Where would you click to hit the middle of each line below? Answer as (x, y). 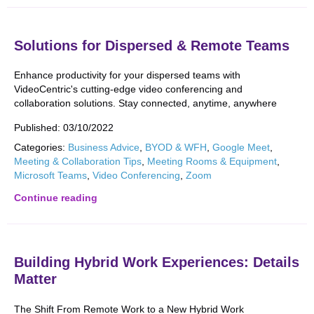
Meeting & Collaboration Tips (78, 161)
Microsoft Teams (50, 175)
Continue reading (56, 198)
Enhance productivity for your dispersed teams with (127, 75)
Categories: (40, 147)
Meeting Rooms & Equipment (212, 161)
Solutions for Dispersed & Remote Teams (152, 46)
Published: (39, 128)
